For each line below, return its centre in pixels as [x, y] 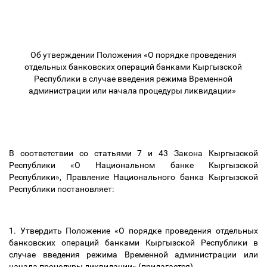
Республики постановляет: [62, 189]
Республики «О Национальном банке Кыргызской [133, 165]
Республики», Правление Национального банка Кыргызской [133, 177]
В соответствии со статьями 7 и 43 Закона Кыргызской [133, 153]
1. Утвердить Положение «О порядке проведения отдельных [133, 231]
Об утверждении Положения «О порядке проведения [133, 55]
